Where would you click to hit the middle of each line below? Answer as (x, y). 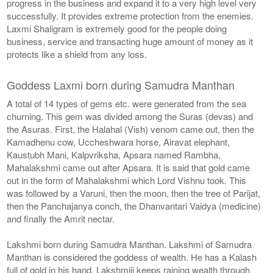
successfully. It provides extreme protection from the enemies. (130, 15)
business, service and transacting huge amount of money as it (130, 41)
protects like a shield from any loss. (77, 54)
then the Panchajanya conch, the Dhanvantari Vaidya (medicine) (134, 205)
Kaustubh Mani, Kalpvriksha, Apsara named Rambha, (114, 154)
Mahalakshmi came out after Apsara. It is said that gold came (129, 167)
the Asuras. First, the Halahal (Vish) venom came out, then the (131, 129)
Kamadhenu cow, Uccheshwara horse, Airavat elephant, (119, 141)
